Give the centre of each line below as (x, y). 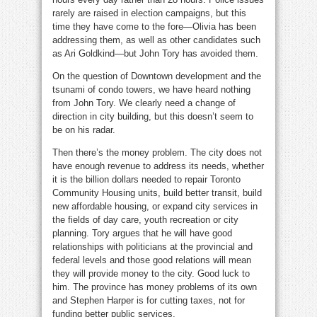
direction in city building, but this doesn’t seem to (153, 117)
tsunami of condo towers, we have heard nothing (151, 90)
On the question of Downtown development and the (157, 76)
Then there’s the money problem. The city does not (157, 153)
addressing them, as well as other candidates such (156, 40)
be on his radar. (84, 130)
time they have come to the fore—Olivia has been (154, 27)
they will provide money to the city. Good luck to (151, 274)
